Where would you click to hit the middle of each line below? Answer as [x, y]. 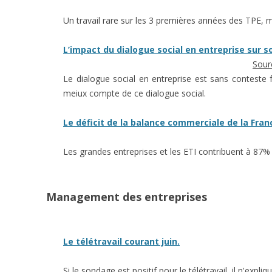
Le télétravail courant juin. [121, 241]
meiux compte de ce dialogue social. [134, 93]
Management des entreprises [127, 197]
